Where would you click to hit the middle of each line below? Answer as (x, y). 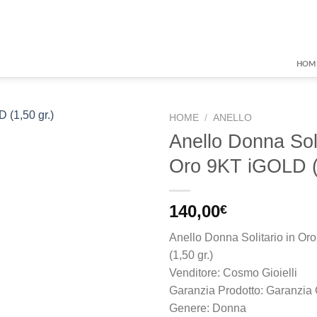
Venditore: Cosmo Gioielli (233, 272)
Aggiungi (118, 179)
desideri (118, 217)
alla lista (118, 191)
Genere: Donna (208, 308)
